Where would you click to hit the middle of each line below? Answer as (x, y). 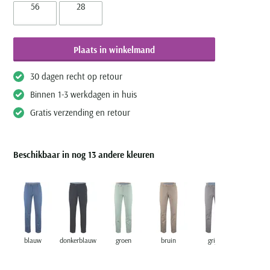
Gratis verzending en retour (80, 112)
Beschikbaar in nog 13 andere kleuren (84, 155)
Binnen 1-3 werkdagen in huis (83, 94)
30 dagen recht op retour (76, 76)
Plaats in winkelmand (114, 49)
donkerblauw (78, 240)
